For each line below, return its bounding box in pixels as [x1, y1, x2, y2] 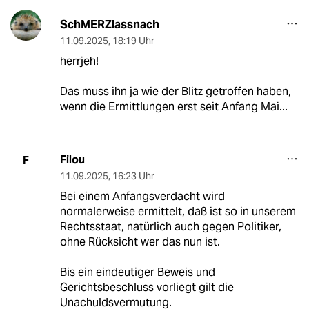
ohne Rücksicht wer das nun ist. [59, 235, 220, 250]
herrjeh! [59, 54, 99, 69]
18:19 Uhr [112, 34, 154, 48]
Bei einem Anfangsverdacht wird [59, 189, 225, 204]
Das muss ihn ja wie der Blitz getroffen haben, [59, 84, 291, 99]
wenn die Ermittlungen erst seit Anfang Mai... [59, 99, 288, 114]
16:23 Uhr [112, 170, 154, 183]
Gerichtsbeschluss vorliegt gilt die [59, 280, 234, 295]
